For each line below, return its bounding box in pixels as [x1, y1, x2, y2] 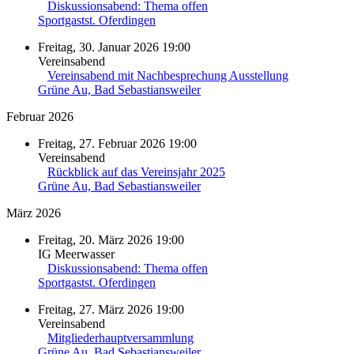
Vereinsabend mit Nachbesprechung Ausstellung [47, 68, 288, 82]
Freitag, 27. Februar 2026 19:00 [38, 136, 197, 150]
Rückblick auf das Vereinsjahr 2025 [47, 164, 225, 179]
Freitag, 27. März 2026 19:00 [38, 302, 184, 316]
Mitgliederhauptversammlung [47, 330, 194, 345]
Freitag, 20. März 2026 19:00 [38, 232, 184, 247]
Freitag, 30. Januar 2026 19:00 [38, 40, 190, 54]
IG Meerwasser [38, 247, 115, 261]
